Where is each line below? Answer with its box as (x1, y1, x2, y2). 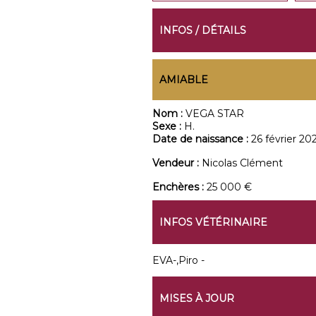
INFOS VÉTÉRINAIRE (159, 216, 267, 229)
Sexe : (152, 120, 184, 133)
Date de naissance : (152, 133, 251, 145)
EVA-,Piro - (152, 254, 205, 267)
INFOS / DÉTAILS (159, 24, 246, 37)
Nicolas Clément (201, 157, 283, 169)
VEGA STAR (185, 107, 244, 120)
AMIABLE (159, 73, 208, 86)
